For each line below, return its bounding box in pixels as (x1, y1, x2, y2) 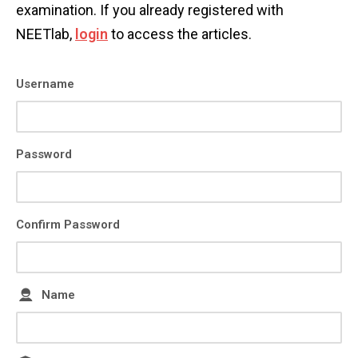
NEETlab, (16, 26, 75, 42)
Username (16, 77, 74, 91)
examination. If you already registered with (16, 2, 284, 18)
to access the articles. (108, 26, 252, 42)
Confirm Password (16, 217, 120, 232)
